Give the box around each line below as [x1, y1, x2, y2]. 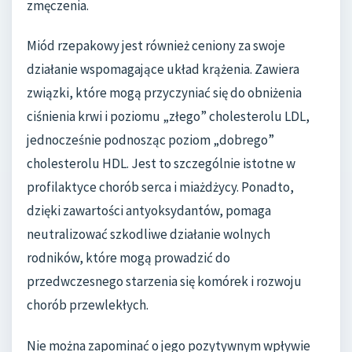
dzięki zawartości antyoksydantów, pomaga [27, 202, 271, 220]
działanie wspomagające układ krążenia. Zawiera [27, 60, 299, 79]
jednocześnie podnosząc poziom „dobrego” [27, 131, 274, 149]
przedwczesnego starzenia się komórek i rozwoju [27, 273, 302, 291]
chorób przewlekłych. [27, 296, 148, 314]
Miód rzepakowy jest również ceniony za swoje [27, 37, 285, 55]
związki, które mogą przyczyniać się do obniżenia [27, 84, 302, 102]
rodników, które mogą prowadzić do [27, 249, 230, 267]
